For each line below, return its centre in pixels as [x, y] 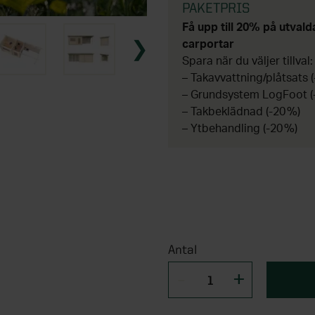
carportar [208, 45]
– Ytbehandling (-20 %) [240, 129]
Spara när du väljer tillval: [247, 62]
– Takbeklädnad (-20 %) [241, 112]
